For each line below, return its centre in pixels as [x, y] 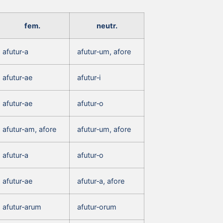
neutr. [107, 25]
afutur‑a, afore [101, 181]
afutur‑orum [97, 207]
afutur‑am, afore [29, 129]
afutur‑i [89, 77]
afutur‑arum [22, 207]
